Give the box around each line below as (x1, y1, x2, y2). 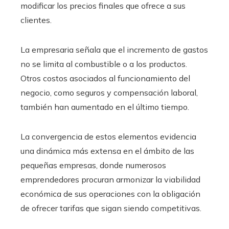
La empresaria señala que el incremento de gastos (20, 44, 208, 55)
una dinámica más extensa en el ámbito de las (20, 145, 194, 156)
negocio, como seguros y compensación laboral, (20, 87, 198, 98)
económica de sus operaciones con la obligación (20, 188, 200, 199)
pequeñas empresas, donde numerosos (20, 159, 166, 170)
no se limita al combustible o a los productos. (20, 58, 187, 69)
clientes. (20, 14, 52, 25)
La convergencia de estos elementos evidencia (20, 131, 196, 142)
